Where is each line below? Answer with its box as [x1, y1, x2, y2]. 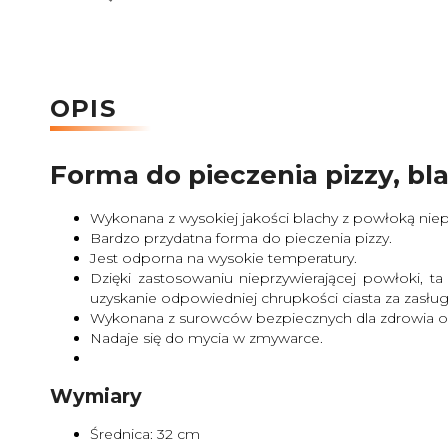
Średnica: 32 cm [90, 425, 200, 444]
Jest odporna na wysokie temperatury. [90, 248, 357, 267]
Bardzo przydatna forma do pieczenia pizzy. [90, 228, 392, 247]
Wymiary [50, 384, 142, 409]
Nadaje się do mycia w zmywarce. [90, 328, 323, 347]
